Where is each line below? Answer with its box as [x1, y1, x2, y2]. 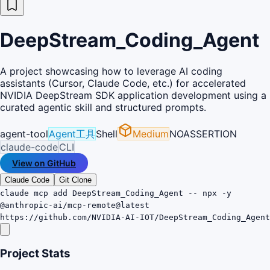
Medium [133, 127, 169, 140]
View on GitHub [12, 157, 76, 168]
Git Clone [59, 175, 92, 184]
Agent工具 [49, 127, 95, 140]
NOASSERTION [169, 127, 237, 140]
